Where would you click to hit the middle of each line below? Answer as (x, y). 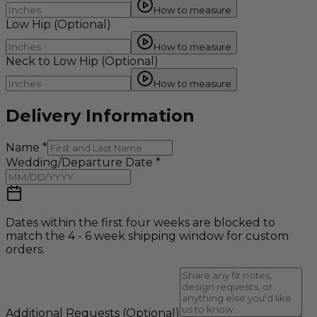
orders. (25, 249)
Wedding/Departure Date (79, 162)
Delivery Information (100, 116)
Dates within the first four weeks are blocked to (140, 222)
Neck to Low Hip (52, 62)
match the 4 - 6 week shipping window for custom (147, 236)
